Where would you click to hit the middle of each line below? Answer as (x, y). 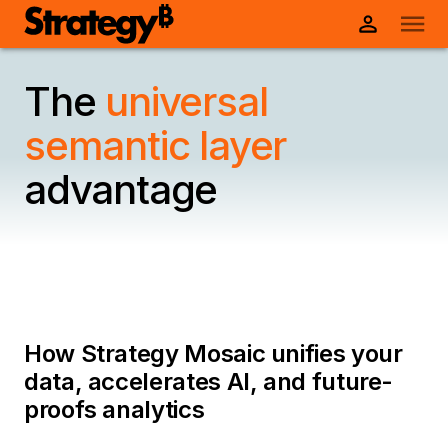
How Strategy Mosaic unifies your (213, 353)
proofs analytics (114, 409)
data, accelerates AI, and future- (209, 381)
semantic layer (155, 145)
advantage (121, 189)
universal (186, 101)
